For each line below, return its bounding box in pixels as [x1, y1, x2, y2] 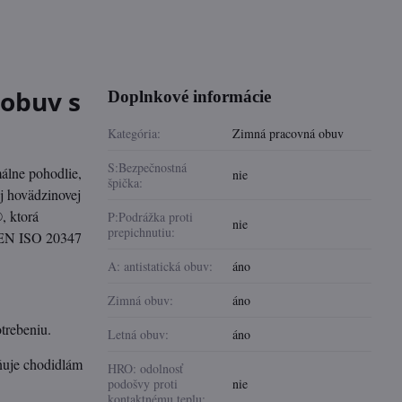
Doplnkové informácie [108, 87, 272, 106]
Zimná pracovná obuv [232, 125, 345, 142]
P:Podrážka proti [108, 208, 194, 225]
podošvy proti [108, 375, 179, 392]
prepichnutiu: [108, 223, 176, 240]
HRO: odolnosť [108, 360, 184, 377]
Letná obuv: [108, 326, 170, 343]
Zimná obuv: [108, 292, 174, 309]
